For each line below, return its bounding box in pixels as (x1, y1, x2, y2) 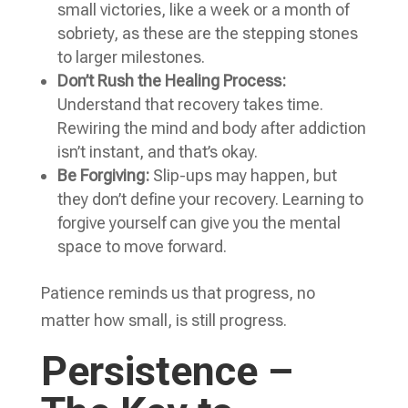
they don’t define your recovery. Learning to (56, 189, 363, 209)
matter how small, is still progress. (40, 311, 287, 330)
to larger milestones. (56, 47, 205, 66)
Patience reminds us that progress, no (40, 283, 315, 302)
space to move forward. (56, 237, 227, 256)
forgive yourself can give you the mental (56, 213, 341, 232)
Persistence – (40, 347, 293, 395)
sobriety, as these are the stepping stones (56, 24, 358, 43)
